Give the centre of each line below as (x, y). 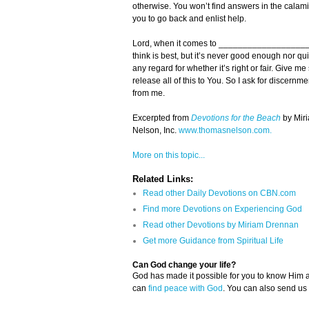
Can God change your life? (184, 265)
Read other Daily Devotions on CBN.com (219, 193)
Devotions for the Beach (236, 118)
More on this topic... (169, 156)
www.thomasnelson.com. (225, 131)
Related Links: (163, 179)
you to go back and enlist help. (189, 19)
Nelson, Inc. (156, 131)
